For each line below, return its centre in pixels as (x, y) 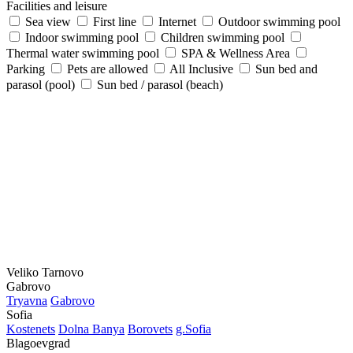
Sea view (46, 22)
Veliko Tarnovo (45, 272)
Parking (26, 69)
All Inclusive (200, 69)
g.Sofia (193, 329)
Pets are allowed (106, 69)
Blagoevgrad (38, 343)
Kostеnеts (31, 329)
